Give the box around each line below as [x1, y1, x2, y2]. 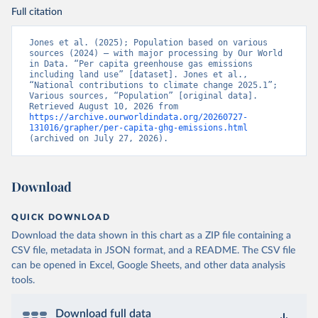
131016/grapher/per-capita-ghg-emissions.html [29, 123, 248, 133]
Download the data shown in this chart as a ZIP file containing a [11, 231, 291, 241]
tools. [11, 275, 35, 286]
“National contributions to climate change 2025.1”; [29, 80, 278, 91]
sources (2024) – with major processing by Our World [29, 48, 283, 59]
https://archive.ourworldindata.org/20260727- [29, 112, 248, 123]
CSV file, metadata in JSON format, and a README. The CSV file [11, 246, 295, 256]
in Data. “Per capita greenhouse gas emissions [29, 59, 253, 70]
